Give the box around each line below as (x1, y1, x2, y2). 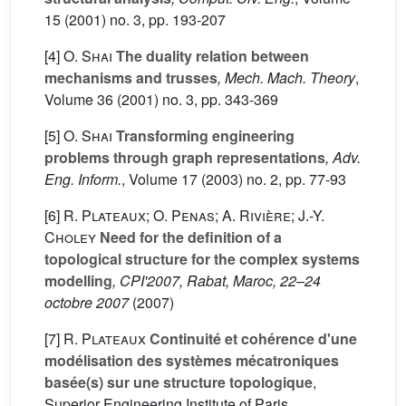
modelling (44, 270, 112, 291)
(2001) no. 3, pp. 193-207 (61, 9, 226, 30)
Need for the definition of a (96, 227, 282, 247)
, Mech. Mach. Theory (217, 67, 355, 88)
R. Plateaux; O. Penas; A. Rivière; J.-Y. (63, 205, 324, 226)
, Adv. (325, 147, 361, 168)
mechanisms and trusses (44, 67, 217, 88)
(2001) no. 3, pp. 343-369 (113, 89, 278, 110)
